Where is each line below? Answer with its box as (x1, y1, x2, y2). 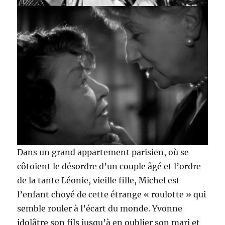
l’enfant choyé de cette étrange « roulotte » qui (17, 189, 206, 200)
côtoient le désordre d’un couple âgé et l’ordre (17, 161, 201, 172)
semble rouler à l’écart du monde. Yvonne (17, 203, 183, 214)
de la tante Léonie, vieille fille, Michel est (17, 175, 180, 186)
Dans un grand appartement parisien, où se (17, 147, 189, 158)
